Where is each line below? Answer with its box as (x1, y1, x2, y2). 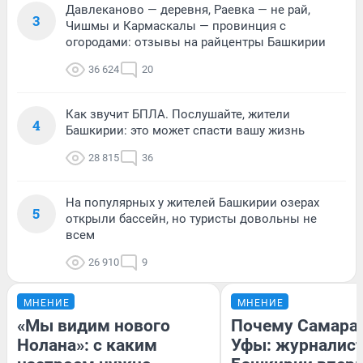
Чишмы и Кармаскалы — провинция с (66, 18, 286, 33)
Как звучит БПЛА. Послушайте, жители (66, 106, 290, 122)
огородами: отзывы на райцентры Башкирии (66, 34, 326, 49)
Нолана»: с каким (17, 335, 157, 355)
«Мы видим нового (17, 315, 170, 335)
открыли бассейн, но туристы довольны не (66, 211, 317, 226)
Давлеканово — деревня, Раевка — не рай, (66, 2, 310, 17)
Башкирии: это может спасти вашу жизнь (66, 122, 305, 138)
